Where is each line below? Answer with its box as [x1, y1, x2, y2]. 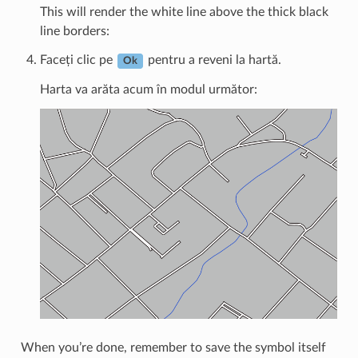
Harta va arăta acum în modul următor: [39, 83, 257, 97]
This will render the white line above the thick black [39, 6, 328, 19]
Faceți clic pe [39, 54, 116, 67]
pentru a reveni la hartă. [144, 54, 281, 67]
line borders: [39, 25, 109, 38]
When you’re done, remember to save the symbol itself [20, 340, 326, 354]
